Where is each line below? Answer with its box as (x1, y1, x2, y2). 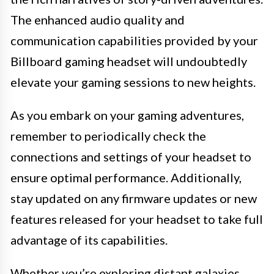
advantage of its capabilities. (10, 232, 168, 248)
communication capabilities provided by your (10, 33, 258, 48)
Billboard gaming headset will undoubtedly (10, 54, 247, 69)
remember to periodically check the (10, 128, 206, 144)
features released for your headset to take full (10, 212, 263, 227)
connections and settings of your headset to (10, 149, 251, 165)
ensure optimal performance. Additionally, (10, 170, 242, 185)
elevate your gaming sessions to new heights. (10, 75, 256, 90)
